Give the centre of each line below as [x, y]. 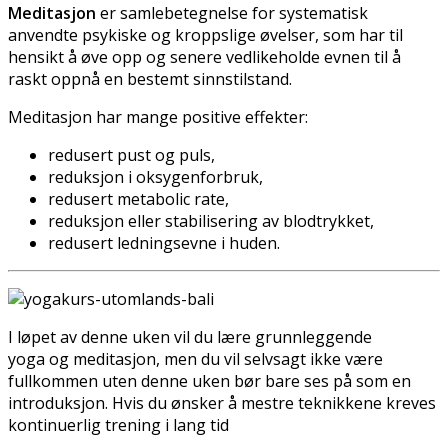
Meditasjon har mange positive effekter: [158, 116]
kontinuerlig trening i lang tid [118, 424]
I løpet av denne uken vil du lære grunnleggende [190, 336]
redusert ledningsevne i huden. [164, 242]
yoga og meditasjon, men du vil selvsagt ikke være [195, 358]
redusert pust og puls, [131, 154]
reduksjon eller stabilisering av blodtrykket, [211, 220]
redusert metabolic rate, [138, 198]
